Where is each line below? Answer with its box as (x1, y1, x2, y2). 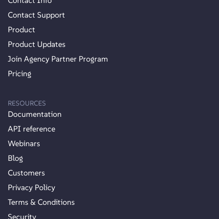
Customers (8, 167, 45, 177)
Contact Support (8, 10, 65, 20)
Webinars (8, 138, 40, 148)
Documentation (8, 109, 62, 119)
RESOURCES (8, 98, 46, 108)
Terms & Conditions (8, 197, 75, 207)
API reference (8, 123, 55, 133)
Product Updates (8, 39, 66, 49)
